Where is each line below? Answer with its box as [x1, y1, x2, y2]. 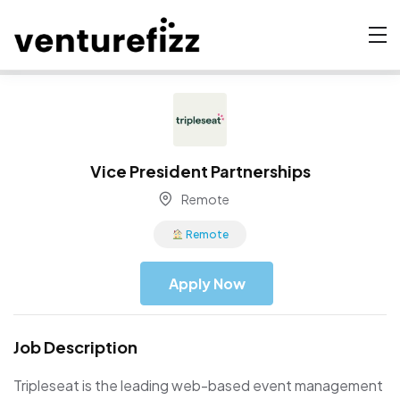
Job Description [13, 337, 137, 358]
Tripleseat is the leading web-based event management [13, 376, 383, 396]
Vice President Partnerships [89, 160, 311, 181]
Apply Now [168, 273, 246, 293]
